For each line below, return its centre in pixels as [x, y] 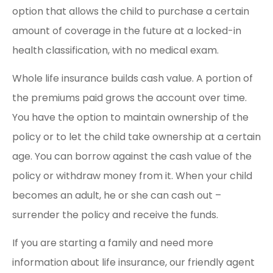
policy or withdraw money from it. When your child [132, 176]
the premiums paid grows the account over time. [129, 98]
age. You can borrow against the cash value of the [132, 156]
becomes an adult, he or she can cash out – [117, 195]
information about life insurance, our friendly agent [133, 263]
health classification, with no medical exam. [115, 50]
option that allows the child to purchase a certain [131, 11]
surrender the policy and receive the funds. [116, 215]
